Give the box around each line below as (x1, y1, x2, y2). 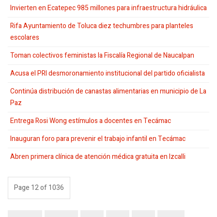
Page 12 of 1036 (14, 182, 64, 193)
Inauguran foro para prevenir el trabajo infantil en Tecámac (10, 133, 186, 144)
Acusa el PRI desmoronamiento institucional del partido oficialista (10, 68, 205, 78)
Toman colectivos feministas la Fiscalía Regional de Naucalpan (10, 50, 194, 61)
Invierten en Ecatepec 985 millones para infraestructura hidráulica (10, 2, 207, 13)
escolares (10, 32, 39, 43)
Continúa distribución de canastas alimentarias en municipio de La (10, 86, 206, 96)
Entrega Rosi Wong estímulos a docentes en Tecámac (10, 115, 171, 126)
